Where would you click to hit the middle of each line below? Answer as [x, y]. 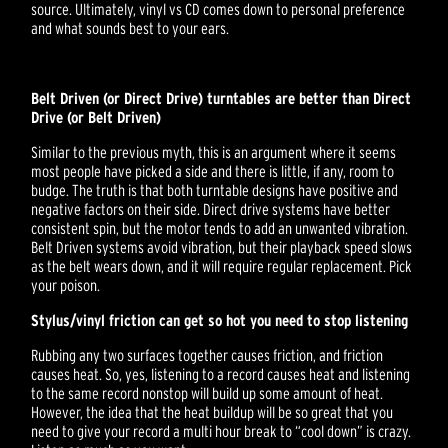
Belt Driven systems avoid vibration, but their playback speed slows [222, 247]
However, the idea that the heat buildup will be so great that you [212, 412]
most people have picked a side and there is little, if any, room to [213, 171]
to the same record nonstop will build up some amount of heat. [207, 393]
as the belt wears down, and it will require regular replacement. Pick [222, 266]
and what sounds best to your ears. [130, 28]
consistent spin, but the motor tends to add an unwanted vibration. [220, 228]
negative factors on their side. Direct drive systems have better [211, 209]
